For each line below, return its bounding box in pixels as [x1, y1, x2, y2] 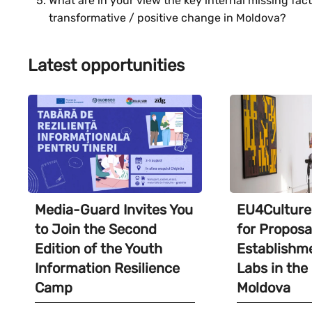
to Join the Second [35, 220, 157, 237]
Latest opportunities [28, 56, 185, 76]
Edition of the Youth [35, 240, 162, 257]
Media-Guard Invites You [35, 201, 193, 218]
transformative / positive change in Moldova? [49, 11, 289, 25]
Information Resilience [35, 259, 180, 276]
